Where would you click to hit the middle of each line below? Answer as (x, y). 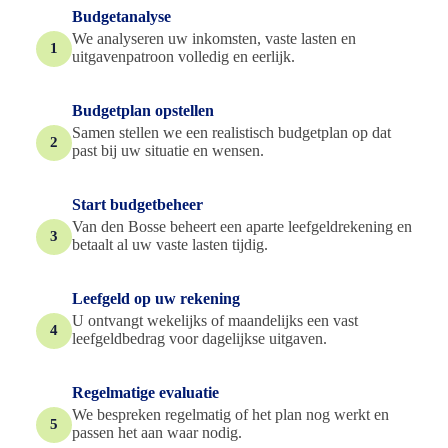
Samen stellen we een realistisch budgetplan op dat (231, 132)
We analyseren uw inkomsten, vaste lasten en (214, 38)
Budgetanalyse (121, 16)
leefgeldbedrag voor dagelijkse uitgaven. (199, 338)
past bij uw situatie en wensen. (168, 150)
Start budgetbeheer (137, 204)
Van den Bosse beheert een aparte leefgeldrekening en (242, 226)
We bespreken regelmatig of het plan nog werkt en (230, 414)
